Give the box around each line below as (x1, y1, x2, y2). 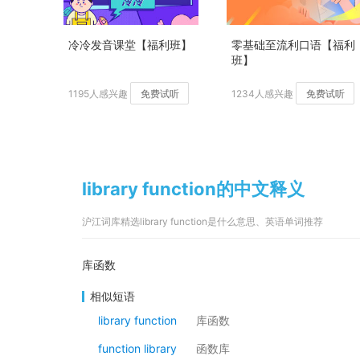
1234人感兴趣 (231, 88, 293, 100)
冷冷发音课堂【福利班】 (68, 38, 192, 51)
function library (98, 342, 177, 355)
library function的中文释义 (82, 178, 305, 199)
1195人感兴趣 (68, 88, 128, 100)
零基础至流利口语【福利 (231, 38, 355, 51)
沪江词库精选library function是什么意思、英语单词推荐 (82, 215, 323, 227)
